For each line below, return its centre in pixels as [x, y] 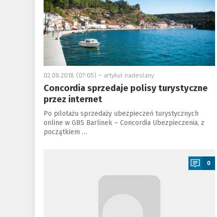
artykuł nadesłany [129, 75]
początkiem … [65, 132]
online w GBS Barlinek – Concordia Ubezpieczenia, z [124, 123]
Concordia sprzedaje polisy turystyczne [125, 88]
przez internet [73, 99]
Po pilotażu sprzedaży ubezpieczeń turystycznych [121, 114]
